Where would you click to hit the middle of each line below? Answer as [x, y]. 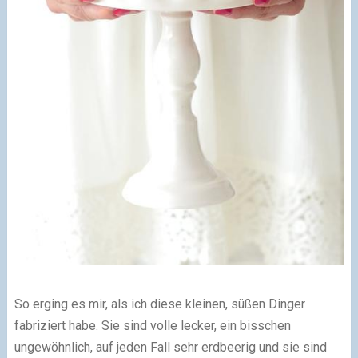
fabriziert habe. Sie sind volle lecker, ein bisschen [152, 326]
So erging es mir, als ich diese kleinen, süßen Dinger [159, 304]
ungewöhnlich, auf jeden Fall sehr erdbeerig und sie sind [170, 348]
